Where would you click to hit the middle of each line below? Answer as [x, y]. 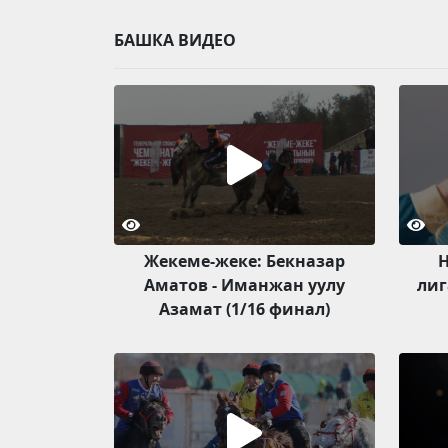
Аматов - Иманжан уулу [244, 284]
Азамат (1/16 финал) [244, 308]
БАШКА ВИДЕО [175, 39]
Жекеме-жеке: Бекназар [244, 260]
